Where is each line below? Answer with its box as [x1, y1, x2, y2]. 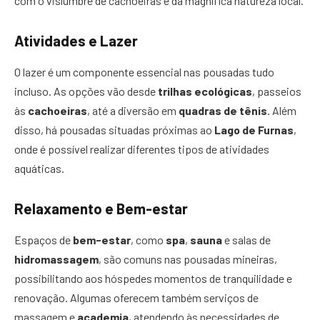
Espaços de [14, 232, 73, 246]
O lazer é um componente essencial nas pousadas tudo [14, 64, 274, 79]
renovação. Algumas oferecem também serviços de [14, 290, 259, 304]
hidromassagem [14, 251, 99, 266]
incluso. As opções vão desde [14, 84, 158, 98]
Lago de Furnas [214, 122, 294, 136]
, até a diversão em [87, 103, 179, 117]
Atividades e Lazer [14, 31, 138, 49]
